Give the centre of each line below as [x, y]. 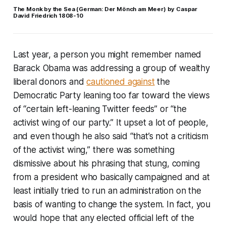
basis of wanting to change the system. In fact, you [112, 204]
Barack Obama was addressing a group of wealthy [111, 68]
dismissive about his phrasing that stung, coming [106, 163]
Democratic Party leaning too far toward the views [111, 95]
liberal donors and [50, 81]
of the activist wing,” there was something [94, 150]
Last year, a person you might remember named [107, 54]
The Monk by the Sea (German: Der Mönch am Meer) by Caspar [105, 9]
